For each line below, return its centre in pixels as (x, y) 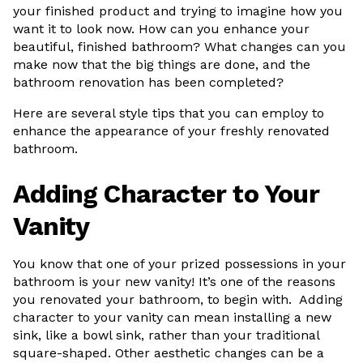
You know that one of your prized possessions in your (179, 264)
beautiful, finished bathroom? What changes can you (179, 47)
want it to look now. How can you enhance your (161, 29)
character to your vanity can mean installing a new (172, 317)
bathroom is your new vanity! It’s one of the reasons (174, 282)
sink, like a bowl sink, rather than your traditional (166, 335)
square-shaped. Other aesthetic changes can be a (169, 353)
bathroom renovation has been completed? (150, 82)
